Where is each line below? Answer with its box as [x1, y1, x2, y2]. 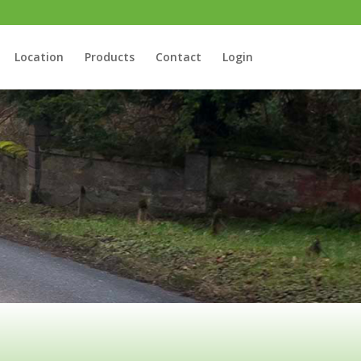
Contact [155, 49, 201, 64]
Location [14, 49, 64, 64]
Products [84, 49, 135, 64]
